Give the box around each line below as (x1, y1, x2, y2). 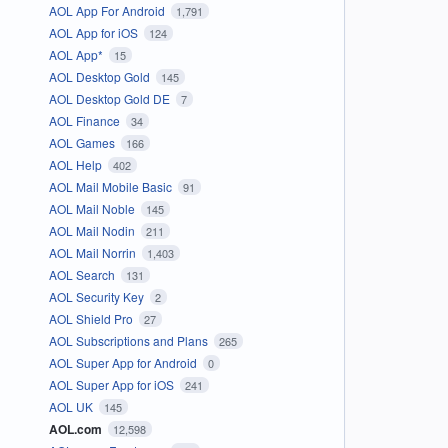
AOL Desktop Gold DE (48, 89, 173, 107)
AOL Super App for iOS (48, 375, 177, 393)
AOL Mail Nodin (48, 221, 138, 239)
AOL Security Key (48, 287, 147, 305)
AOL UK (48, 397, 96, 415)
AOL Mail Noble (48, 199, 138, 217)
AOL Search (48, 265, 118, 283)
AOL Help (48, 155, 105, 173)
